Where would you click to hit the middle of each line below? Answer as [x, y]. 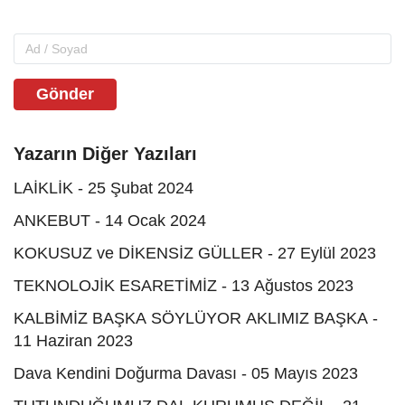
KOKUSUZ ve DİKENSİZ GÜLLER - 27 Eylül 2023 [195, 253]
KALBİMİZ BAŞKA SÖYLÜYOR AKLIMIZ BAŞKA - [196, 318]
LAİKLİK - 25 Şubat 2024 [104, 188]
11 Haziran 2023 [73, 340]
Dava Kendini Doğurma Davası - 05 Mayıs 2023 [186, 373]
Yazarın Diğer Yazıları [105, 153]
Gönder [65, 94]
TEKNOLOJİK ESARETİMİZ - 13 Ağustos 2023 [184, 285]
